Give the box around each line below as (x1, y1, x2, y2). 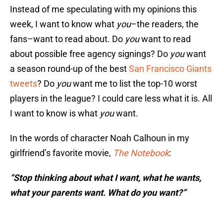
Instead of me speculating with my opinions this (10, 4, 197, 15)
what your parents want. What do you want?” (10, 187, 186, 198)
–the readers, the (131, 19, 199, 30)
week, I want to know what (10, 19, 116, 30)
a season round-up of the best (10, 63, 129, 74)
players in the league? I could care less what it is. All (10, 93, 212, 104)
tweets (10, 78, 37, 89)
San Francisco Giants (129, 63, 212, 74)
